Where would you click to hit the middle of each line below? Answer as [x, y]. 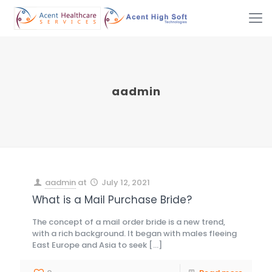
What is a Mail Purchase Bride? [112, 200]
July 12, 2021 [126, 182]
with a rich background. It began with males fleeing [134, 233]
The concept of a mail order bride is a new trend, [129, 222]
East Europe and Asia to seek [90, 245]
